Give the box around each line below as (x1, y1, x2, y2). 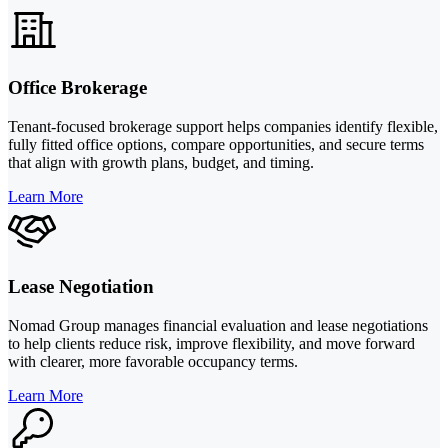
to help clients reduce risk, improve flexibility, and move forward (8, 335, 415, 353)
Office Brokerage (8, 77, 147, 98)
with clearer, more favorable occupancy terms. (8, 353, 298, 371)
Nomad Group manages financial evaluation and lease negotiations (8, 317, 428, 335)
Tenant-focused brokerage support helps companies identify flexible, (8, 117, 438, 135)
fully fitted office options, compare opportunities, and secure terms (8, 135, 424, 153)
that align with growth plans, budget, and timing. (8, 153, 314, 171)
